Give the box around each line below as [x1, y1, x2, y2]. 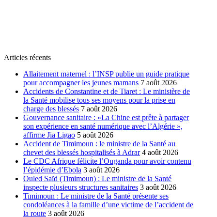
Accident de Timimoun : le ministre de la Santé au [23, 139, 175, 148]
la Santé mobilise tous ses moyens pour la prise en [23, 96, 175, 105]
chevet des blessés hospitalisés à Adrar [23, 148, 140, 157]
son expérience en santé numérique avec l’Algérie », [23, 122, 183, 131]
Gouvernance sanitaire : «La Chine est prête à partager [23, 113, 189, 122]
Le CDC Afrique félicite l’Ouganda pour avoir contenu [23, 157, 191, 166]
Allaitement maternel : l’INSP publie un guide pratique [23, 70, 189, 78]
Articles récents [4, 53, 51, 62]
